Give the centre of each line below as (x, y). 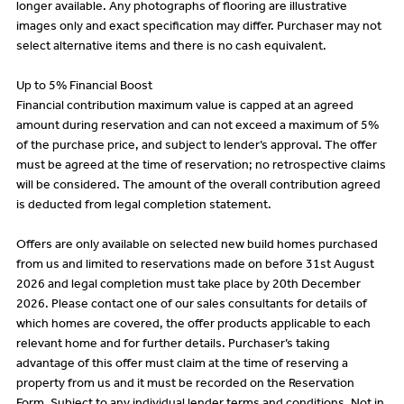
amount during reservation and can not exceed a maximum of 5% (197, 127)
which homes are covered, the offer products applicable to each (193, 325)
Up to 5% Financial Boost (84, 87)
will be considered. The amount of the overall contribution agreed (198, 186)
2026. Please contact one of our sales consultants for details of (191, 305)
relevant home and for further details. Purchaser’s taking (173, 345)
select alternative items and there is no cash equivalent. (171, 47)
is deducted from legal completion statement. (143, 206)
